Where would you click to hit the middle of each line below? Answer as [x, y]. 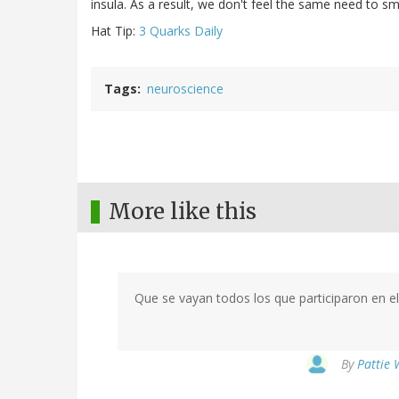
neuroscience [185, 89]
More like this [183, 212]
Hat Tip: [115, 31]
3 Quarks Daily [181, 31]
